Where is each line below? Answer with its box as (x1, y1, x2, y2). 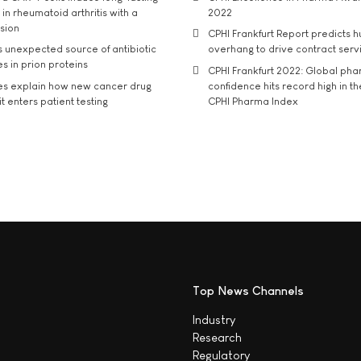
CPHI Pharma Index (208, 94, 298, 107)
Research (193, 330, 242, 344)
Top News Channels (193, 283, 304, 297)
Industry (193, 312, 235, 326)
